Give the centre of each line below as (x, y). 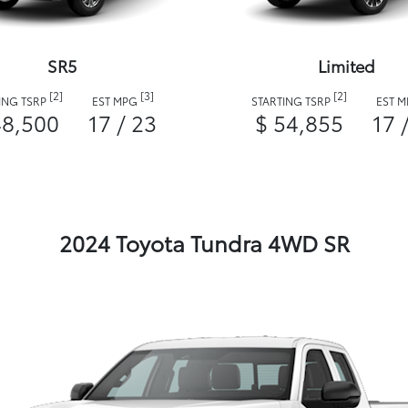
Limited (346, 66)
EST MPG (116, 101)
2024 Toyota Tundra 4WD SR (204, 243)
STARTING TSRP (292, 101)
